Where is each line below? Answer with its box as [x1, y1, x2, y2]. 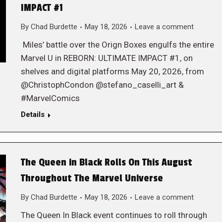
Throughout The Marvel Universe [20, 172, 163, 184]
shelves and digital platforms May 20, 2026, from [20, 66, 204, 76]
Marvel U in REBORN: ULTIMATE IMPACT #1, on [20, 53, 193, 63]
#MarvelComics [20, 93, 80, 103]
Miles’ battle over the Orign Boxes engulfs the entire [20, 40, 214, 50]
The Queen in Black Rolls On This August [20, 157, 192, 168]
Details [20, 110, 45, 119]
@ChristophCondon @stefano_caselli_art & [20, 80, 184, 90]
